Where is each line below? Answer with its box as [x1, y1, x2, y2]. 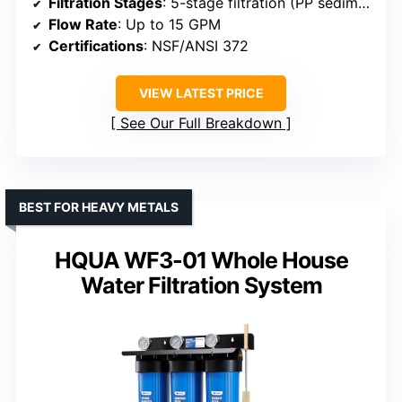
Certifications [48, 37, 144, 56]
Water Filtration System [80, 272, 322, 300]
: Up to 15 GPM [118, 15, 221, 34]
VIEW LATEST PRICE [138, 85, 264, 101]
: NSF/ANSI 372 [144, 37, 249, 56]
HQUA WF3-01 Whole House [54, 247, 348, 275]
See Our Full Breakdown [120, 114, 282, 133]
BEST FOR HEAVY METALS [19, 199, 179, 215]
